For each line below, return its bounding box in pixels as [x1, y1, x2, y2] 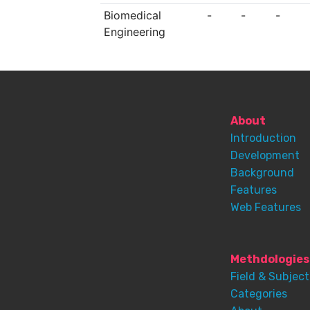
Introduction [230, 131, 296, 145]
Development [230, 149, 300, 163]
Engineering [103, 25, 165, 39]
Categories [230, 287, 287, 301]
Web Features [230, 201, 301, 215]
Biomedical [103, 8, 161, 23]
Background [230, 166, 294, 180]
